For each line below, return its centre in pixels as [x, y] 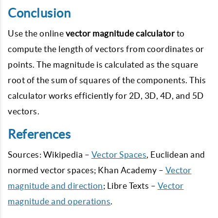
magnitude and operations [59, 201]
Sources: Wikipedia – [50, 154]
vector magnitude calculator [120, 33]
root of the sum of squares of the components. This [107, 80]
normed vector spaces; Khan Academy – [87, 170]
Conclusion [39, 13]
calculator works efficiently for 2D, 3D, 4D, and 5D [106, 95]
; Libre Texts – [130, 185]
